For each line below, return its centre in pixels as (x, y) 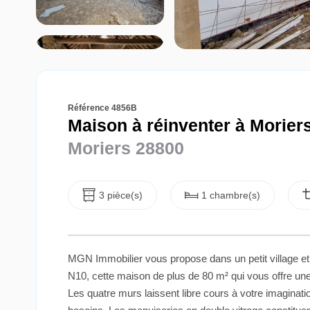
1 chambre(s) (231, 195)
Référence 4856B (102, 108)
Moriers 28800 (126, 148)
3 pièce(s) (121, 195)
